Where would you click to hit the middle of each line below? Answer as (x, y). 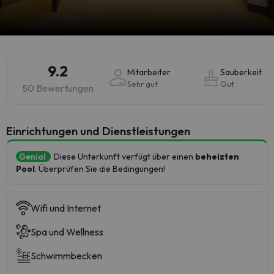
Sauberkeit (241, 72)
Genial (33, 157)
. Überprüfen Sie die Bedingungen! (100, 169)
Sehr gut (143, 84)
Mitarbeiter (149, 72)
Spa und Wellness (67, 232)
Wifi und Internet (66, 208)
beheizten (217, 157)
